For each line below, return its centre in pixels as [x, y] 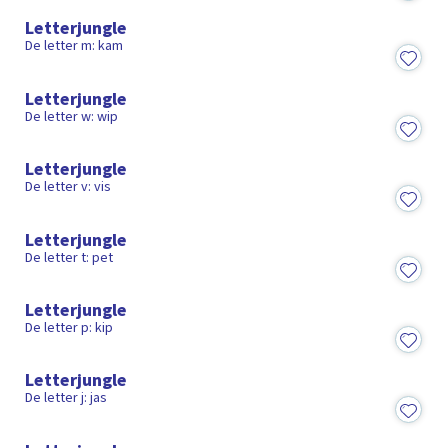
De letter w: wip [72, 116]
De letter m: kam [74, 46]
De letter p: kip [69, 328]
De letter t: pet [69, 257]
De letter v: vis [68, 187]
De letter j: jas [66, 398]
